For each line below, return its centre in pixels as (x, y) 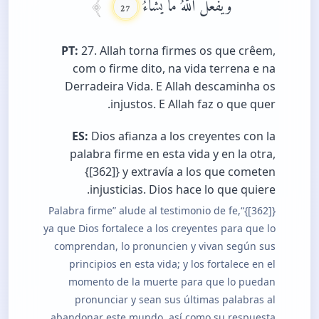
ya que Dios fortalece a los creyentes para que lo (159, 229)
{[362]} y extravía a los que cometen (180, 172)
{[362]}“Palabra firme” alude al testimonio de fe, (145, 211)
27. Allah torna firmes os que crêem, (177, 51)
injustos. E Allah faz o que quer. (193, 104)
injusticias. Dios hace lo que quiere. (183, 190)
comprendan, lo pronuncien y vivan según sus (165, 246)
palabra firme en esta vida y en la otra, (173, 154)
